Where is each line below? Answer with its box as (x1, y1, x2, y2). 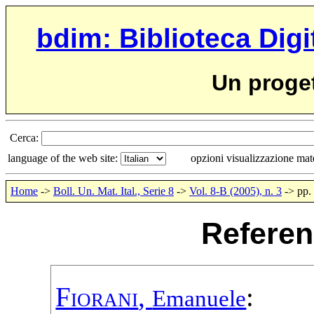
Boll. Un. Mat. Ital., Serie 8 (53, 184, 174, 197)
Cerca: (10, 131, 41, 144)
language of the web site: (8, 151, 121, 164)
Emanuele (152, 286, 247, 312)
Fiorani (55, 282, 139, 313)
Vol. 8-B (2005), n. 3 (189, 184, 282, 197)
